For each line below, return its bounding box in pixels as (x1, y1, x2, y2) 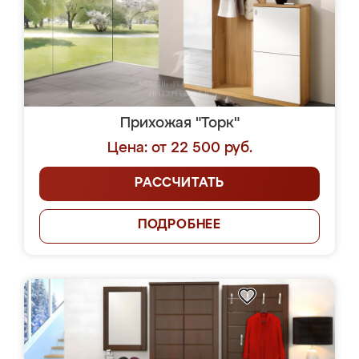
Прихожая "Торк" (119, 116, 240, 131)
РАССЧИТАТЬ (135, 177, 224, 190)
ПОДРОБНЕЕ (137, 219, 222, 232)
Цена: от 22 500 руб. (107, 141, 252, 155)
